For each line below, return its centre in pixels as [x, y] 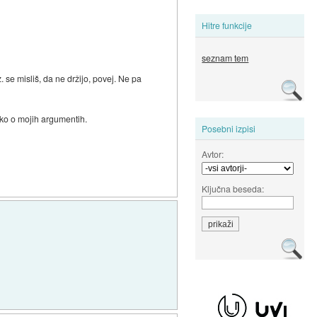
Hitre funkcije [227, 25]
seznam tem [225, 58]
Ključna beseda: [233, 188]
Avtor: [213, 154]
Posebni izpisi [229, 128]
